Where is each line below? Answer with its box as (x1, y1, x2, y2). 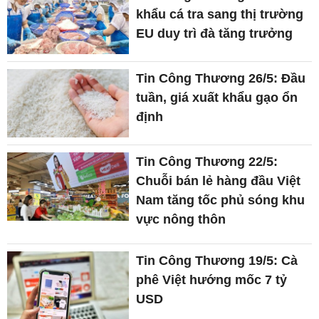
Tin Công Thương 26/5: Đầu (136, 70, 306, 85)
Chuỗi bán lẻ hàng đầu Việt (136, 174, 301, 189)
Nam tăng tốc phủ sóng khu (136, 193, 305, 208)
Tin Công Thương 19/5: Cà (136, 253, 298, 268)
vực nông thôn (136, 212, 226, 227)
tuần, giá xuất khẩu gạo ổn (136, 90, 298, 105)
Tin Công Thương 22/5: (136, 155, 278, 169)
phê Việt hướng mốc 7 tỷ (136, 273, 288, 288)
